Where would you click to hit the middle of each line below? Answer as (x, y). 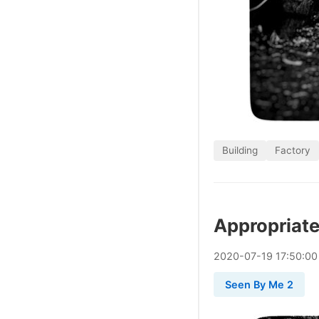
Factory (293, 150)
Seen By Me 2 (259, 284)
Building (240, 150)
